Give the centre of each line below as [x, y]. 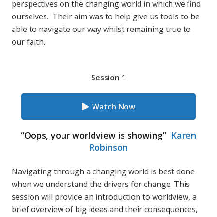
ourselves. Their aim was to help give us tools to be [106, 16]
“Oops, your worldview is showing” [95, 135]
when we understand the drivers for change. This [101, 184]
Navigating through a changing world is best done [103, 171]
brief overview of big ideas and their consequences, [105, 209]
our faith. [28, 42]
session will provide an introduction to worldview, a [104, 197]
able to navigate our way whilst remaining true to [101, 29]
